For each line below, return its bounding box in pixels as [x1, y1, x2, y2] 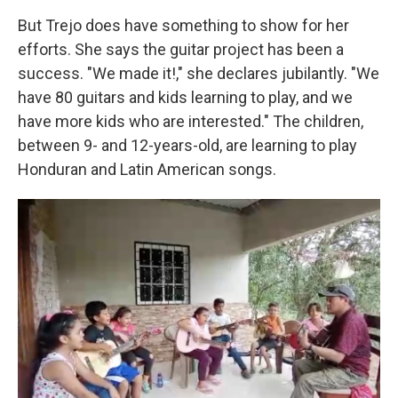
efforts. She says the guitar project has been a [18, 40, 344, 60]
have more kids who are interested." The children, [18, 112, 363, 131]
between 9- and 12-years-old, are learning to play [18, 136, 357, 155]
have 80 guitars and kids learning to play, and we [18, 88, 353, 107]
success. [18, 64, 84, 84]
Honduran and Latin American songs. [18, 160, 276, 179]
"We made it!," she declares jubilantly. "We [87, 64, 379, 84]
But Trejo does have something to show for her [18, 16, 349, 36]
